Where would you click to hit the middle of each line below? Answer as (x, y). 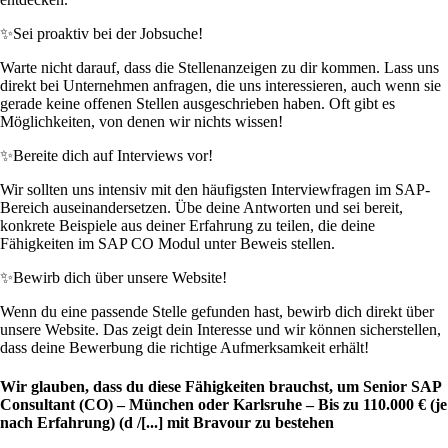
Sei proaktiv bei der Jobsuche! (108, 34)
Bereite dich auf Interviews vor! (113, 156)
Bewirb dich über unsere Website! (120, 278)
